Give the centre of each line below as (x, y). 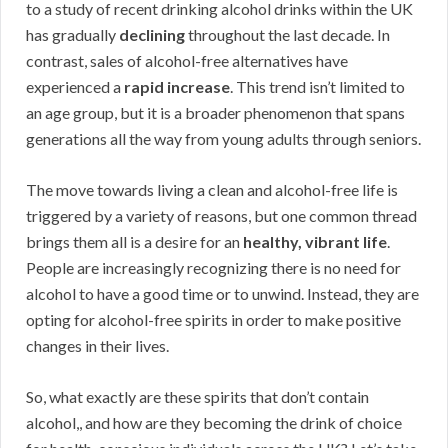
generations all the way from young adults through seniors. (223, 139)
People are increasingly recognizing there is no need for (213, 268)
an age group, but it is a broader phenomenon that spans (215, 113)
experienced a (75, 87)
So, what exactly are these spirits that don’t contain (197, 397)
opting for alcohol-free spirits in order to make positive (213, 320)
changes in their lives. (97, 346)
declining (152, 35)
